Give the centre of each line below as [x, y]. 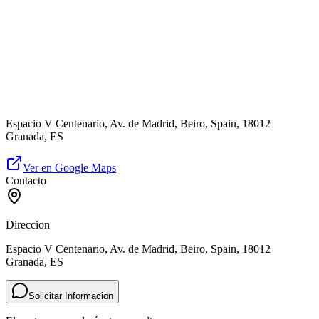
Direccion [28, 225]
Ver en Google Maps [69, 168]
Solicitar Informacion [71, 296]
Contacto [26, 181]
